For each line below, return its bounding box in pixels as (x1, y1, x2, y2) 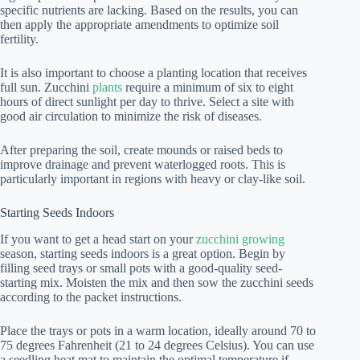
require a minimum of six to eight (122, 80, 293, 95)
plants (92, 80, 122, 95)
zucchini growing (196, 231, 284, 246)
